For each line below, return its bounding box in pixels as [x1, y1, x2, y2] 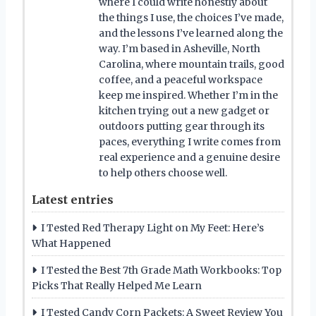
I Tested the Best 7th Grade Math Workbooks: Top [41, 264, 281, 277]
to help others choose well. [99, 166, 227, 180]
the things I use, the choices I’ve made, [99, 11, 284, 25]
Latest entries [32, 193, 114, 207]
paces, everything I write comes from [99, 135, 281, 149]
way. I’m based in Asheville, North [99, 42, 260, 56]
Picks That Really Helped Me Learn [32, 279, 202, 293]
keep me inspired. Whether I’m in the [99, 89, 278, 102]
